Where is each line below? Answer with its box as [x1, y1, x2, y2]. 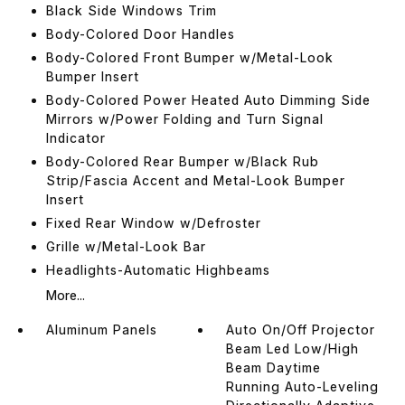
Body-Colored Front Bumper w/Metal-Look [45, 49, 334, 65]
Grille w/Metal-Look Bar [45, 238, 206, 254]
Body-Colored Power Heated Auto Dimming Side [45, 91, 371, 108]
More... [45, 287, 85, 303]
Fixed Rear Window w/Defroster [45, 214, 261, 231]
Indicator [45, 129, 106, 146]
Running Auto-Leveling [226, 378, 380, 394]
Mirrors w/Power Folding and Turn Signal [45, 110, 324, 127]
